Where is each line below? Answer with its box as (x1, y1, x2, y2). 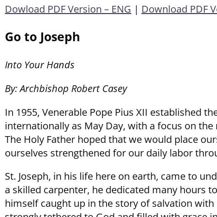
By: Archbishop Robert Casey (5, 81, 127, 95)
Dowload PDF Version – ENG (5, 1, 131, 15)
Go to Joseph (5, 27, 80, 46)
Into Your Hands (5, 57, 75, 72)
